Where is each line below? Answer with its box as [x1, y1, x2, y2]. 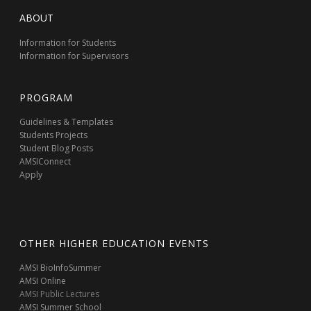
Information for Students [19, 37, 117, 49]
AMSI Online [19, 275, 67, 287]
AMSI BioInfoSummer [19, 262, 102, 274]
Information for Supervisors [19, 50, 129, 62]
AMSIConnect [19, 155, 72, 167]
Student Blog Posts [19, 142, 94, 154]
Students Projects [19, 129, 88, 141]
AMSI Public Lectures [19, 288, 100, 300]
